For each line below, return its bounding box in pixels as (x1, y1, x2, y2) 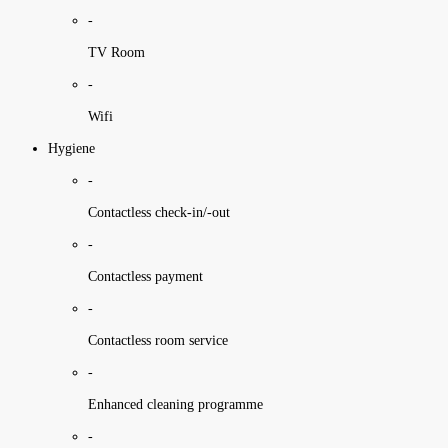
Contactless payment (88, 268, 203, 284)
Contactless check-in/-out (88, 204, 230, 220)
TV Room (88, 44, 145, 60)
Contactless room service (88, 332, 228, 348)
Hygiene (48, 140, 95, 156)
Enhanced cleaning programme (88, 396, 263, 412)
